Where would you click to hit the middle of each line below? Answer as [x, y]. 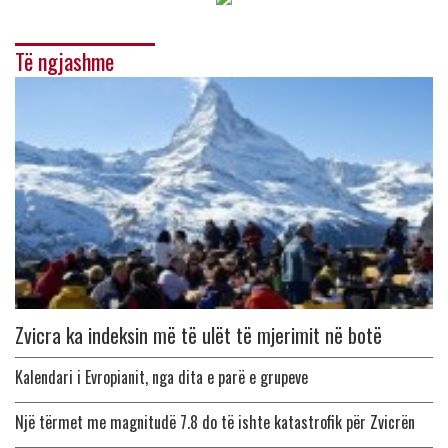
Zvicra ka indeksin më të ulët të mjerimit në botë [198, 334]
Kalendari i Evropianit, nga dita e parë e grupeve [161, 376]
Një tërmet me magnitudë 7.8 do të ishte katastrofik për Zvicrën [215, 421]
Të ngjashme [64, 60]
